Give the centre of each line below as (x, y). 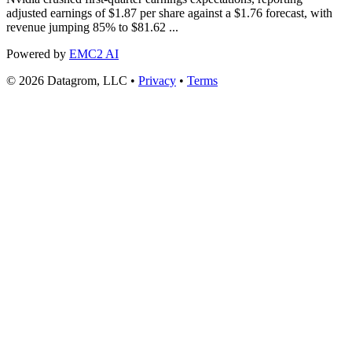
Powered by (38, 53)
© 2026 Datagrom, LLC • (72, 80)
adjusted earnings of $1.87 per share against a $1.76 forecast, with (169, 13)
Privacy (157, 80)
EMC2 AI (94, 53)
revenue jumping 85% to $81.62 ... (92, 27)
